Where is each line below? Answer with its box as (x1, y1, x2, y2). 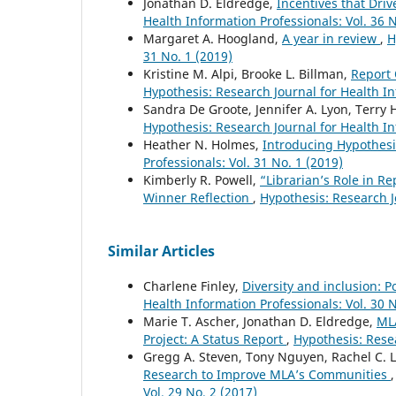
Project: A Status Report (143, 331, 286, 348)
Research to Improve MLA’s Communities (143, 366, 391, 384)
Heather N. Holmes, (143, 136, 263, 154)
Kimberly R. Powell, (143, 171, 260, 189)
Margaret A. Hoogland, (143, 30, 282, 48)
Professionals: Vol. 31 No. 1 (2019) (143, 154, 343, 171)
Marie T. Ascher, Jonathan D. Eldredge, (143, 313, 377, 331)
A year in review (282, 30, 380, 48)
